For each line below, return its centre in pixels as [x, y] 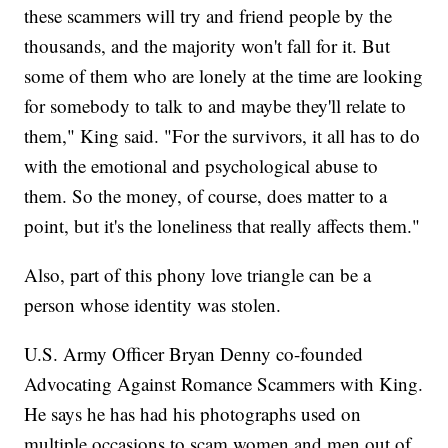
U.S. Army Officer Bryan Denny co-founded [194, 353]
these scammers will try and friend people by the [208, 15]
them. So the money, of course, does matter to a [206, 195]
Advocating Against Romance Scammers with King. [224, 383]
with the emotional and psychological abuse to [201, 165]
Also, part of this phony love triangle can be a [198, 274]
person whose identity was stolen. [156, 304]
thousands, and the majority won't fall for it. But [207, 45]
